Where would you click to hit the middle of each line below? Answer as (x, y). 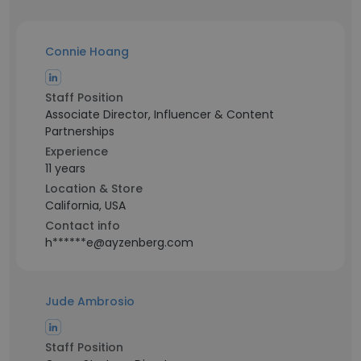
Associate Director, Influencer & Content (160, 114)
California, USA (85, 205)
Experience (77, 151)
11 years (65, 168)
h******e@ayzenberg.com (119, 243)
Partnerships (80, 131)
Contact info (83, 226)
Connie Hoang (87, 52)
